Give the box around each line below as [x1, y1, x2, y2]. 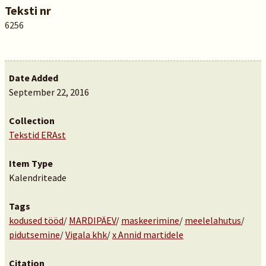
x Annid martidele [112, 229, 183, 240]
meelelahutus [184, 214, 241, 226]
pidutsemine [8, 229, 60, 240]
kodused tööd [8, 214, 64, 226]
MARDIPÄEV [68, 214, 116, 226]
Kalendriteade [8, 172, 66, 183]
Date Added [8, 72, 58, 84]
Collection [8, 115, 55, 126]
